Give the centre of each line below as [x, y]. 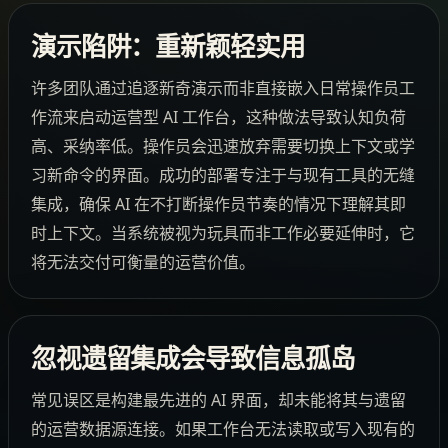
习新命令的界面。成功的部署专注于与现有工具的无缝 [222, 174]
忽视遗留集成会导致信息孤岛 [193, 359]
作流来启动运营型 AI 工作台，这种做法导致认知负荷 [218, 116]
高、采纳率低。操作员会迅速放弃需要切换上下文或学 [222, 145]
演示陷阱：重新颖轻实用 [168, 47]
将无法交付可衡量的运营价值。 [142, 261]
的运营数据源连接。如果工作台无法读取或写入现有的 [222, 429]
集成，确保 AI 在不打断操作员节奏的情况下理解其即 [218, 203]
